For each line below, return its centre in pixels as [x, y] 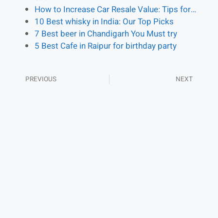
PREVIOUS [41, 79]
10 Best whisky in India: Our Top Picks [104, 22]
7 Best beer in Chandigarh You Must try [106, 34]
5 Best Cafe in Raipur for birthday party [106, 46]
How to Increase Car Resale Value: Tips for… [115, 10]
